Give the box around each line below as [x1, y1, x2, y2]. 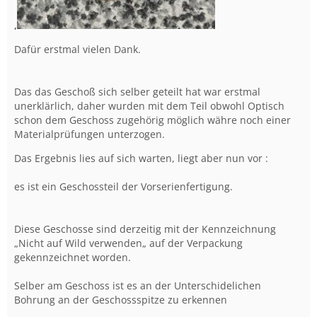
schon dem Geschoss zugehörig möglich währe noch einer [14, 113, 291, 127]
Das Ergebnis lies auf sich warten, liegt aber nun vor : [14, 151, 268, 165]
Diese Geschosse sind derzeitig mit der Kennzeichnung [14, 221, 276, 236]
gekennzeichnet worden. [14, 250, 131, 264]
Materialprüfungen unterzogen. [14, 127, 165, 141]
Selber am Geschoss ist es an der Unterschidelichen [14, 278, 261, 292]
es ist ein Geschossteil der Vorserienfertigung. [14, 179, 233, 193]
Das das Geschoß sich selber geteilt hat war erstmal [14, 84, 260, 98]
